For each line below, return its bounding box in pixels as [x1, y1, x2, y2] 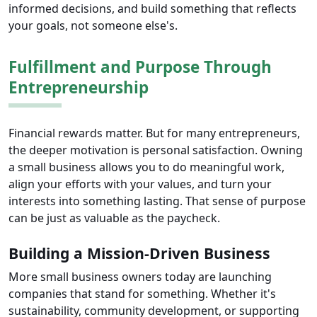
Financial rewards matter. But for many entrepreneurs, [8, 125, 300, 142]
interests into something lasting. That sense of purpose [8, 193, 306, 209]
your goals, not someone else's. [8, 18, 178, 34]
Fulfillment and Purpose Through [8, 56, 272, 79]
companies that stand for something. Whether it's [8, 286, 276, 302]
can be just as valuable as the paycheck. [8, 210, 220, 226]
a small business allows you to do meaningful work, [8, 159, 284, 175]
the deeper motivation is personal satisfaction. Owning [8, 142, 303, 158]
